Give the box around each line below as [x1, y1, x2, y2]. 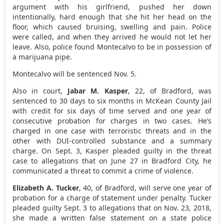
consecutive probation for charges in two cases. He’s [12, 115, 211, 125]
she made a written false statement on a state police [12, 212, 211, 222]
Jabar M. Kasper [67, 85, 128, 95]
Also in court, [12, 85, 68, 95]
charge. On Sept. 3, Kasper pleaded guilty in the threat [12, 145, 211, 155]
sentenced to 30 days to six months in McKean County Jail [12, 95, 211, 105]
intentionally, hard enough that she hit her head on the [12, 11, 211, 21]
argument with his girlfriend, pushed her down [12, 1, 211, 11]
